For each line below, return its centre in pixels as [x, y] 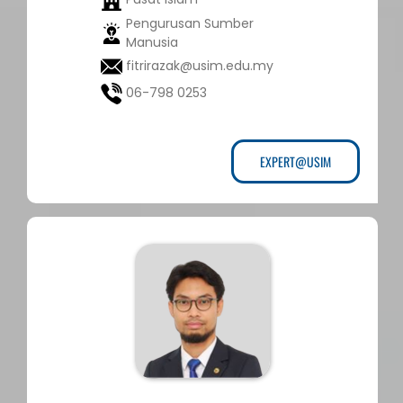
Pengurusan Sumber [189, 24]
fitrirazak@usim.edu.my [199, 66]
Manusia [152, 43]
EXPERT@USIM [296, 162]
